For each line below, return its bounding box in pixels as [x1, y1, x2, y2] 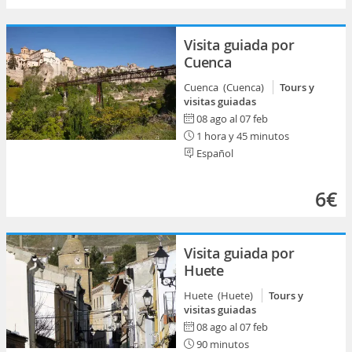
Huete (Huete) [184, 288, 258, 302]
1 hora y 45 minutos [194, 129, 289, 143]
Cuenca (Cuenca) [184, 80, 269, 94]
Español [194, 146, 233, 160]
